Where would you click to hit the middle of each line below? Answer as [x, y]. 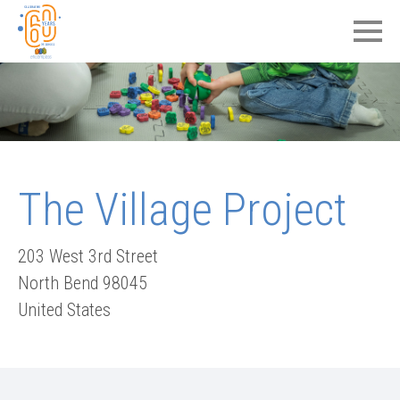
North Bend [58, 283]
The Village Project [183, 209]
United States [64, 309]
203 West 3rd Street [88, 256]
